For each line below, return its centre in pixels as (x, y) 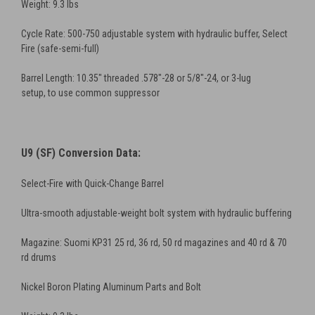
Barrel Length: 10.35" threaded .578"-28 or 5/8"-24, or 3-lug (136, 78)
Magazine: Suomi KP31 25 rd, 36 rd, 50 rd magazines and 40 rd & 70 (154, 243)
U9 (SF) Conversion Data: (81, 153)
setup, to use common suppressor (90, 93)
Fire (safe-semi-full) (60, 49)
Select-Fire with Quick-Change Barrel (92, 184)
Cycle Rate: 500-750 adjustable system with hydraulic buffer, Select (154, 34)
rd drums (39, 258)
